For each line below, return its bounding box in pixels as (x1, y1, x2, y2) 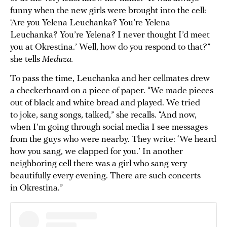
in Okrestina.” (10, 183, 65, 194)
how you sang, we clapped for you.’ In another (10, 147, 183, 157)
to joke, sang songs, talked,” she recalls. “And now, (10, 110, 197, 121)
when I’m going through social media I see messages (10, 123, 208, 133)
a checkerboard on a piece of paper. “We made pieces (10, 86, 213, 96)
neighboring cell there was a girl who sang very (10, 159, 187, 169)
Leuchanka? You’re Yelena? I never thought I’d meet (10, 30, 210, 41)
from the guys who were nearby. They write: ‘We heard (10, 135, 216, 145)
